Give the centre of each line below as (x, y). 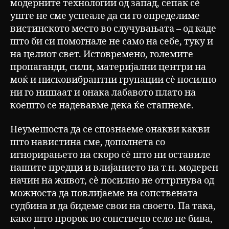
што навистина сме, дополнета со (88, 143)
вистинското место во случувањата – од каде (113, 29)
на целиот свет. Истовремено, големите (102, 54)
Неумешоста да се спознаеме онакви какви (110, 130)
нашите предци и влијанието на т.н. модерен (114, 168)
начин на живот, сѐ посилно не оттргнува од (112, 181)
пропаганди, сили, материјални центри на (108, 67)
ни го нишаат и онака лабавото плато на (103, 93)
